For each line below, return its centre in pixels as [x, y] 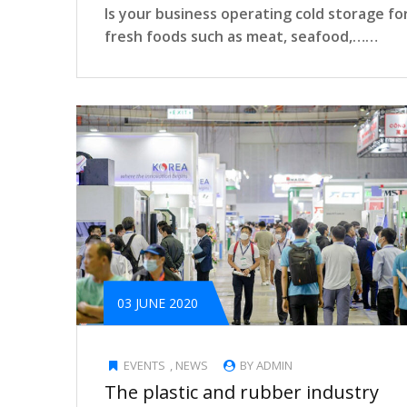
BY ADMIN [265, 366]
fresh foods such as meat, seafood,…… [241, 36]
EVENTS [145, 366]
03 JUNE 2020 [158, 303]
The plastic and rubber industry [242, 392]
